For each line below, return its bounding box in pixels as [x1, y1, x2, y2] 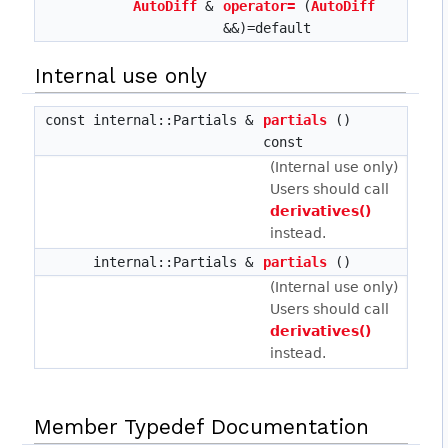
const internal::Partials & [45, 112, 262, 129]
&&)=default [223, 20, 312, 37]
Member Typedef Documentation [34, 414, 370, 440]
